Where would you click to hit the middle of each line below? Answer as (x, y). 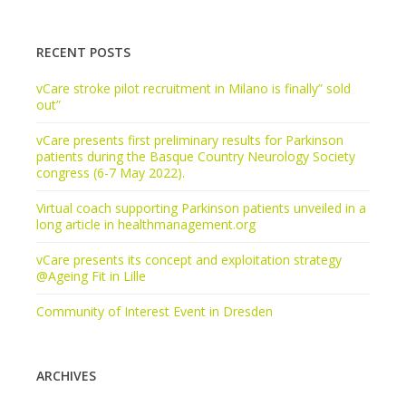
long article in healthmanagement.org (146, 224)
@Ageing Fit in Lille (91, 275)
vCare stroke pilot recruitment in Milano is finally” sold (193, 88)
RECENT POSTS (83, 52)
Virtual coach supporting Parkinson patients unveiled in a (201, 208)
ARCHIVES (66, 375)
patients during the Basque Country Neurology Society (196, 156)
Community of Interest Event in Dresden (155, 311)
